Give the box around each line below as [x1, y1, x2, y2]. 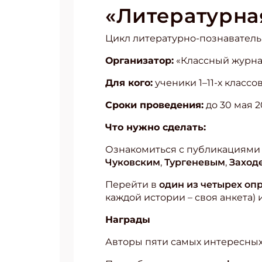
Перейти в [105, 179, 159, 190]
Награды [105, 214, 150, 225]
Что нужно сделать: [105, 122, 206, 133]
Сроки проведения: [105, 99, 204, 111]
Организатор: [105, 55, 174, 66]
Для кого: [105, 77, 153, 88]
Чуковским [105, 157, 160, 168]
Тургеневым [164, 157, 225, 168]
